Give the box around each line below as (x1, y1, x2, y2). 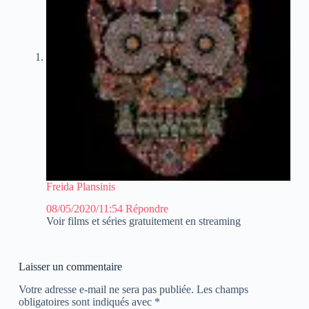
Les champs (196, 283, 248, 296)
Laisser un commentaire (18, 261, 122, 273)
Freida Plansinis (46, 180, 115, 192)
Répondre (125, 203, 168, 215)
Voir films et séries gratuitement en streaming (46, 215, 241, 228)
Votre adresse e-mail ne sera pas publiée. (18, 283, 194, 296)
